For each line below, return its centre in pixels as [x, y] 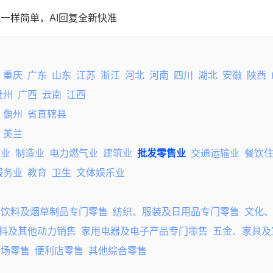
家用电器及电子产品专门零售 [144, 231]
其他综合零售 [117, 251]
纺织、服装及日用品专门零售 [176, 212]
